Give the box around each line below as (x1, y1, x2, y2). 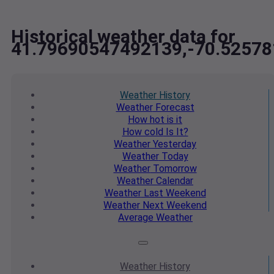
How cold (122, 126, 163, 138)
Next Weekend (140, 199, 207, 212)
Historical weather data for (11, 26, 235, 48)
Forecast (152, 102, 194, 114)
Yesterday (150, 138, 196, 150)
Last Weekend (141, 187, 206, 199)
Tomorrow (150, 163, 197, 175)
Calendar (154, 175, 193, 187)
